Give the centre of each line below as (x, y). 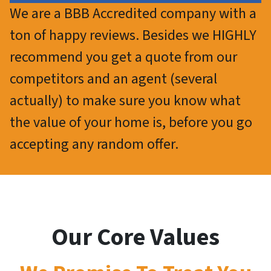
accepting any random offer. (94, 144)
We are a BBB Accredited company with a (133, 13)
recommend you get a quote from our (123, 57)
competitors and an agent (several (113, 79)
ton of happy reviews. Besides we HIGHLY (133, 35)
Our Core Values (135, 237)
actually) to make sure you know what (125, 100)
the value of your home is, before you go (131, 122)
